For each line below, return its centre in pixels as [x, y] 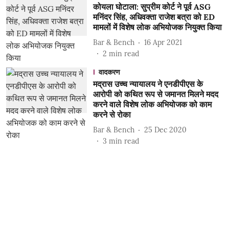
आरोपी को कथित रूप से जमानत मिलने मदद [155, 94]
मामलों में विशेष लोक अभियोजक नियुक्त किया [157, 27]
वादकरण [109, 72]
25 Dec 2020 [165, 130]
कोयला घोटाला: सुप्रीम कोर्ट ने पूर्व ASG [152, 7]
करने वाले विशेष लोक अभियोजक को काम [152, 104]
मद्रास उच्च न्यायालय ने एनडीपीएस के [148, 84]
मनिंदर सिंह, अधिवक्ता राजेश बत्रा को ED [154, 17]
